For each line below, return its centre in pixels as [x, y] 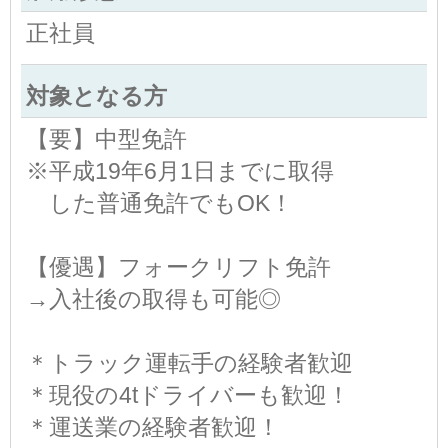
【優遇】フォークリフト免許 [178, 266]
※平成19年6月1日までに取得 [180, 170]
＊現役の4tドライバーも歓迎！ [188, 394]
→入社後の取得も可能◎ [153, 298]
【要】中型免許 [106, 138]
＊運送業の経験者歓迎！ [153, 426]
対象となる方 [96, 95]
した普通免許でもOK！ [159, 202]
